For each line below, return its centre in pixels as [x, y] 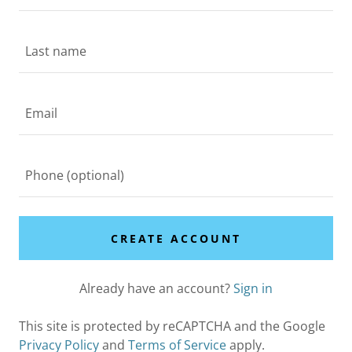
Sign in [253, 288]
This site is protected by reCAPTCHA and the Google [172, 326]
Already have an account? [155, 288]
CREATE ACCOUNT [176, 238]
